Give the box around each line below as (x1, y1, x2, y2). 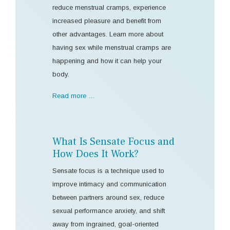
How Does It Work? (52, 147, 139, 161)
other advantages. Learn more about (52, 30, 163, 38)
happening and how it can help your (52, 56, 162, 65)
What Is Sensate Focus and (52, 135, 175, 148)
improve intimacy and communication (52, 180, 166, 188)
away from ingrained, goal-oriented (52, 220, 159, 228)
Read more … (52, 91, 95, 100)
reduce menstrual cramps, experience (52, 3, 166, 11)
